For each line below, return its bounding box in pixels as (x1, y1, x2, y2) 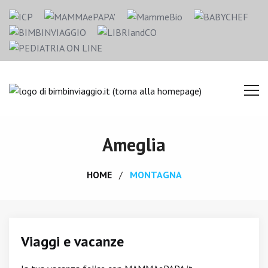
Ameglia (102, 133, 166, 156)
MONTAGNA (129, 169, 182, 181)
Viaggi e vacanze (21, 232, 124, 251)
